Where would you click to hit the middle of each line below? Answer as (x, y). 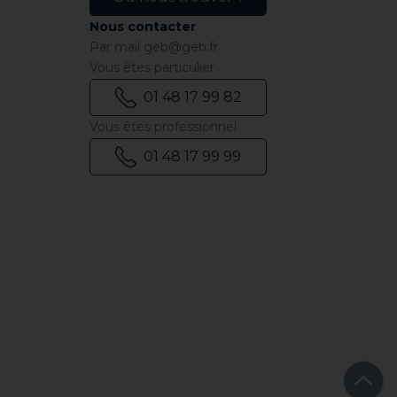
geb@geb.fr (181, 47)
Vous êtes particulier (152, 67)
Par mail (117, 47)
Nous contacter (143, 27)
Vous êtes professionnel (163, 127)
